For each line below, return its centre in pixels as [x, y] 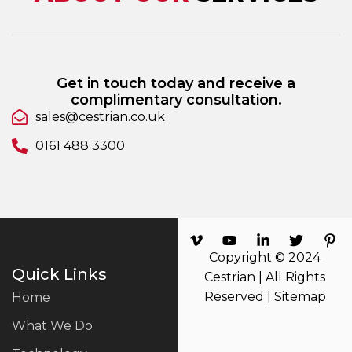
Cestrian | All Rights [265, 277]
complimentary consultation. [176, 99]
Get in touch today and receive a [176, 83]
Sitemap [300, 296]
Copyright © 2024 [265, 257]
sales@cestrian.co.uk [100, 116]
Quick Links [59, 274]
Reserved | [239, 296]
